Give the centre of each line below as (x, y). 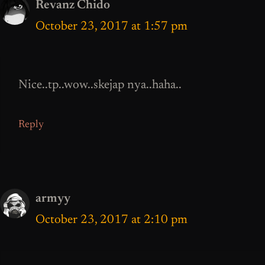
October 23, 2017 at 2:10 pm (112, 221)
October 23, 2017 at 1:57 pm (112, 27)
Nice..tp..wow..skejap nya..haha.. (100, 85)
